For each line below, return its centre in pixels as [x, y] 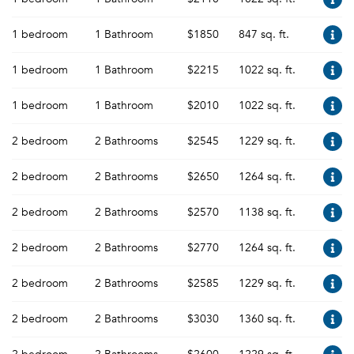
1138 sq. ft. [267, 212]
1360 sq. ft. [267, 319]
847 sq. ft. [264, 34]
